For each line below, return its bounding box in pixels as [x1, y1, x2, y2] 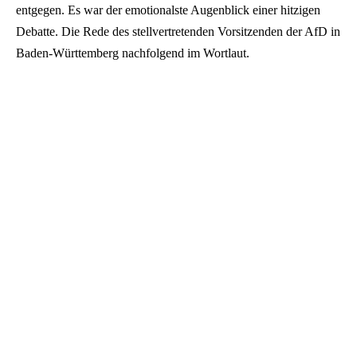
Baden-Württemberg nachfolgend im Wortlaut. [16, 45, 249, 60]
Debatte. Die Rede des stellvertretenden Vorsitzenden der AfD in [16, 24, 340, 38]
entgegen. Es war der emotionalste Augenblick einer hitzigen [16, 2, 320, 17]
